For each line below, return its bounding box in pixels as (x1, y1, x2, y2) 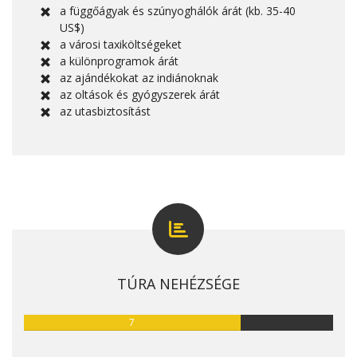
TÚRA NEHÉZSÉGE (117, 273, 240, 293)
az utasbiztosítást (59, 103, 151, 119)
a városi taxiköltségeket (59, 36, 182, 52)
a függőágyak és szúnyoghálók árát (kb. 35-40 (59, 2, 296, 18)
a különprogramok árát (59, 53, 178, 69)
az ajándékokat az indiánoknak (59, 69, 218, 85)
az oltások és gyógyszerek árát (59, 86, 220, 102)
